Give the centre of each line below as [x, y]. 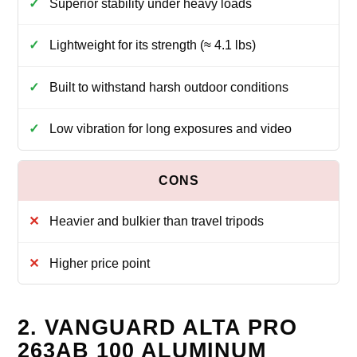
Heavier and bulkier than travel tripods [156, 222]
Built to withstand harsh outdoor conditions [169, 87]
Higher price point [99, 263]
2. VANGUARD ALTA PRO [158, 328]
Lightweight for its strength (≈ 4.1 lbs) [152, 45]
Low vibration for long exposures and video [170, 129]
